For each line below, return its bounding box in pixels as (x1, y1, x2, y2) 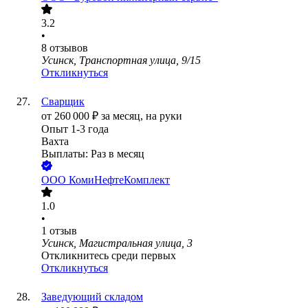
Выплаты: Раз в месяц (41, 148, 144, 160)
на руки (146, 110, 182, 122)
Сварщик (41, 96, 85, 108)
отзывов (49, 42, 88, 54)
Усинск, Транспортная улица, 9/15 (41, 54, 201, 67)
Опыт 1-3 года (41, 123, 109, 135)
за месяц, (101, 110, 146, 122)
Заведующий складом (41, 291, 143, 303)
